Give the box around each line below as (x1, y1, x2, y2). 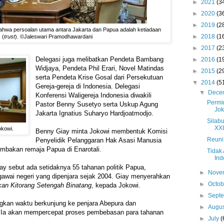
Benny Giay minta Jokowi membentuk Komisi (35, 127, 168, 135)
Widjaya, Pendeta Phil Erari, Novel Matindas (35, 64, 164, 72)
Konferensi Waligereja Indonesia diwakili (35, 91, 152, 99)
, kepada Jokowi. (91, 181, 140, 189)
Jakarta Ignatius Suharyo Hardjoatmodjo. (35, 109, 154, 117)
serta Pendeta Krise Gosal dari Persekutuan (35, 73, 163, 81)
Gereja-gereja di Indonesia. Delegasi (35, 82, 140, 90)
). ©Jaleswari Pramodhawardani (14, 33, 92, 39)
